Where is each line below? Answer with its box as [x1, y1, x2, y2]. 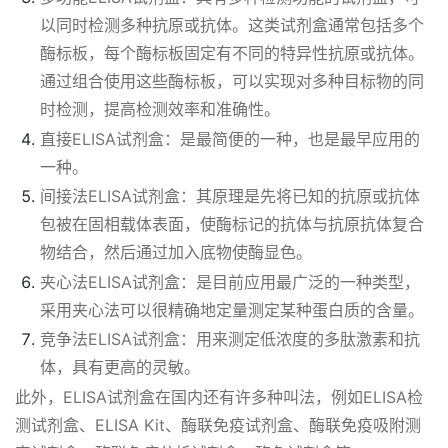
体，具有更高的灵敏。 [40, 357, 200, 377]
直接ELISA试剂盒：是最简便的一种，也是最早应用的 [40, 128, 420, 149]
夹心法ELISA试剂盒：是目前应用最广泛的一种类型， [40, 271, 420, 292]
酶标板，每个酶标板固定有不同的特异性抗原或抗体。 [40, 43, 424, 63]
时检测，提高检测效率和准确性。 [40, 99, 280, 119]
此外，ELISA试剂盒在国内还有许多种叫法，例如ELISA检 [15, 386, 423, 407]
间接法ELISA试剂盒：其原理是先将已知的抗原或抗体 [40, 186, 420, 206]
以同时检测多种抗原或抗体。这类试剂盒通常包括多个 [40, 15, 424, 35]
